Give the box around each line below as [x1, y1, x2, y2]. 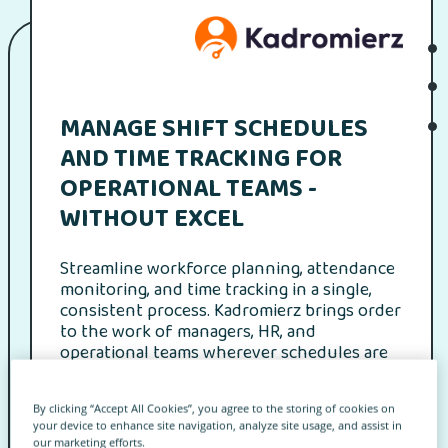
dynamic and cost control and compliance [60, 360, 380, 390]
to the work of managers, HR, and [60, 318, 316, 348]
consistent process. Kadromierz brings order [60, 297, 401, 327]
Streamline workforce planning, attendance [60, 255, 395, 285]
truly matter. [60, 381, 158, 411]
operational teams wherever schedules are [60, 339, 388, 369]
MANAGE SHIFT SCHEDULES [60, 109, 368, 152]
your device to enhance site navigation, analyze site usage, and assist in [33, 417, 403, 433]
